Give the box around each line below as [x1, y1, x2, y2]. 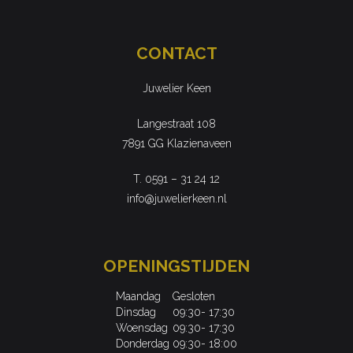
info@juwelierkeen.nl [126, 192, 227, 206]
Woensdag [116, 321, 168, 335]
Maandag [116, 290, 161, 303]
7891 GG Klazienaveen [121, 137, 232, 150]
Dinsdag [116, 306, 156, 319]
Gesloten [173, 290, 215, 303]
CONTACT [136, 43, 217, 64]
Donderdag [116, 337, 169, 351]
